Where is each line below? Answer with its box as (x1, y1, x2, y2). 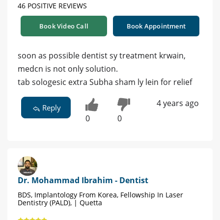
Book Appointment (126, 22, 186, 31)
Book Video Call (39, 22, 88, 31)
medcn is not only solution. (18, 63, 118, 75)
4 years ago (156, 98, 199, 109)
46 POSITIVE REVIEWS (18, 1, 87, 11)
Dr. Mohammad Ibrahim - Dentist (18, 174, 148, 186)
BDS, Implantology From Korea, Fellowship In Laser (18, 190, 183, 199)
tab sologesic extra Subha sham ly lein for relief (18, 77, 192, 88)
